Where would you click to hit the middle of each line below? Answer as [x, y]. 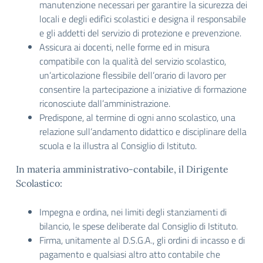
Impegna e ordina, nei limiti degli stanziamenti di [133, 212]
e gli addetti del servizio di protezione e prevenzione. [140, 33]
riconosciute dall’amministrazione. [105, 103]
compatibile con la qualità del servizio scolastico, [133, 61]
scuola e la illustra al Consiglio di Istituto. [118, 146]
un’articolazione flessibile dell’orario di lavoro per [133, 75]
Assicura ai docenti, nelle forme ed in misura [124, 47]
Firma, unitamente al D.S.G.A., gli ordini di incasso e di [142, 240]
